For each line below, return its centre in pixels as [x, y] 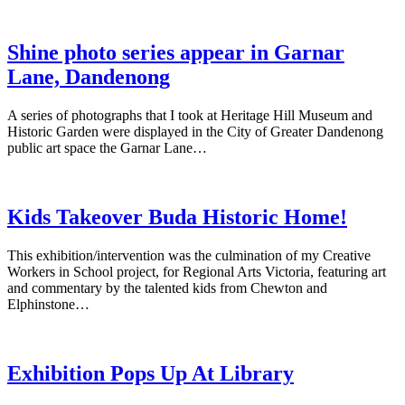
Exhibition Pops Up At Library [151, 373]
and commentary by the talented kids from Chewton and [167, 287]
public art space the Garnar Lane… [107, 147]
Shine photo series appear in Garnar [176, 52]
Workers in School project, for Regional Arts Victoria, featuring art [197, 271]
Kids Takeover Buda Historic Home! [177, 217]
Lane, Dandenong [89, 77]
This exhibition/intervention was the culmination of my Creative [189, 255]
